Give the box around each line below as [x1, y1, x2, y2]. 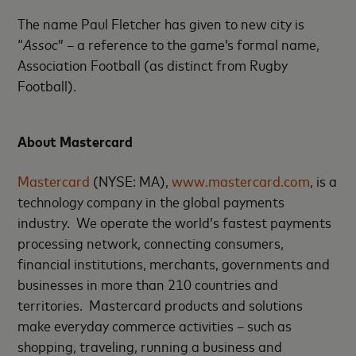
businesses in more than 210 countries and [17, 274, 279, 293]
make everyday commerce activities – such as [17, 315, 292, 335]
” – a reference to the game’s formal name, [58, 34, 320, 53]
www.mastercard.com [168, 171, 311, 190]
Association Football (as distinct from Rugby [17, 55, 288, 74]
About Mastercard [17, 131, 133, 150]
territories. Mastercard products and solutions [17, 295, 304, 314]
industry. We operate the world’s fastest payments [17, 212, 332, 231]
